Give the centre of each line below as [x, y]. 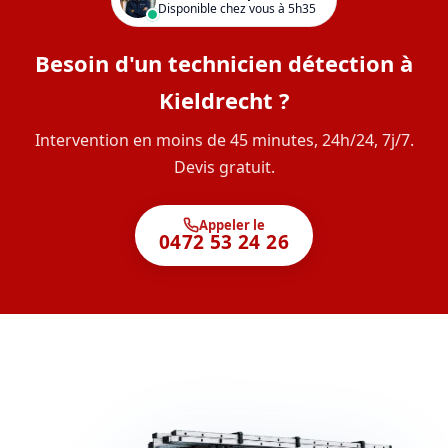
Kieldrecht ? [224, 100]
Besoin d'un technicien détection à [224, 63]
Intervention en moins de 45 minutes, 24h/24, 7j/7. [224, 140]
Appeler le [231, 224]
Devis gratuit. [224, 167]
